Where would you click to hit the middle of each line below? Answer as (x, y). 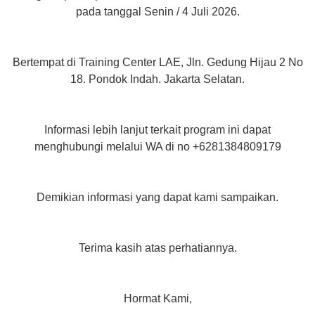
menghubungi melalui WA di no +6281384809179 (157, 147)
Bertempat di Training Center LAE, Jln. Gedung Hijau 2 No (157, 63)
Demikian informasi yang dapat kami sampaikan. (157, 198)
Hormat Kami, (157, 299)
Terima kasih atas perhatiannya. (157, 248)
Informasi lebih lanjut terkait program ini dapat (157, 130)
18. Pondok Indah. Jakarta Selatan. (157, 79)
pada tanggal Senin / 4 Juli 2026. (157, 12)
